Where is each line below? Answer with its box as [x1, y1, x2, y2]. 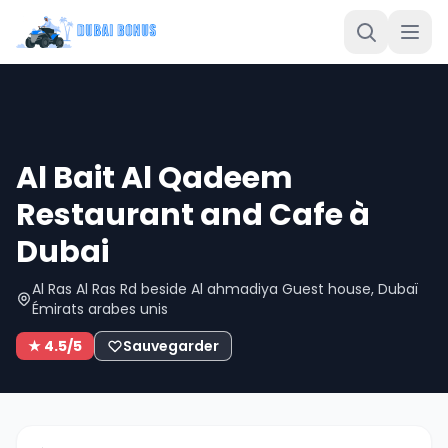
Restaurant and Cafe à [16, 194, 370, 236]
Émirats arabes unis [32, 299, 168, 319]
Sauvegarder [123, 336, 219, 356]
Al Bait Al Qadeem [16, 157, 293, 199]
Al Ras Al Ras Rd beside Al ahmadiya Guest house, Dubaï [32, 279, 418, 299]
